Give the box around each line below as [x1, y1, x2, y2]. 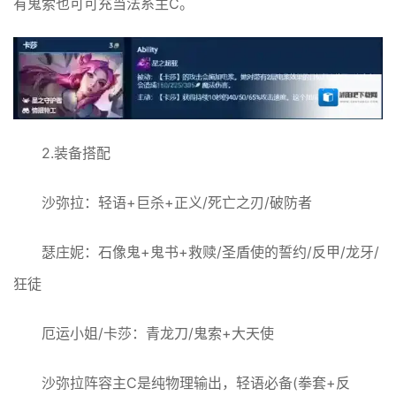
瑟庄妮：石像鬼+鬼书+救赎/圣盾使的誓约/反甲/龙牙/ [42, 242, 379, 261]
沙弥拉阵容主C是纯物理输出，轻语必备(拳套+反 [42, 373, 350, 392]
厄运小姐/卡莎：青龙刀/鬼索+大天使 [42, 324, 274, 342]
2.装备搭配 [42, 143, 110, 162]
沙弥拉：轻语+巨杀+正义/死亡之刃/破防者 [42, 193, 312, 211]
